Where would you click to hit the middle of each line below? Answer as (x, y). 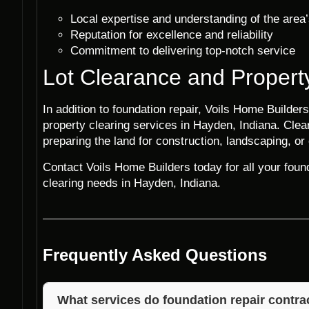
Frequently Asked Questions (155, 255)
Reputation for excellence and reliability (172, 35)
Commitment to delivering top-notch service (183, 51)
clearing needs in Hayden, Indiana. (132, 183)
